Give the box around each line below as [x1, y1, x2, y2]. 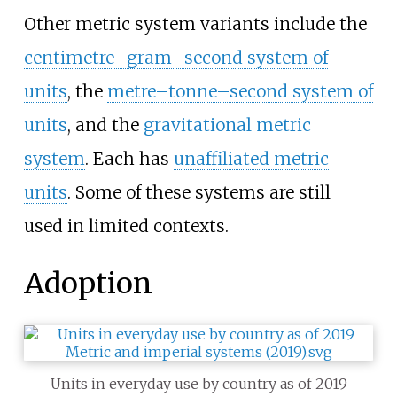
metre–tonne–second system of [106, 80, 373, 102]
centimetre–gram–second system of [23, 46, 328, 68]
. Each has [84, 147, 174, 169]
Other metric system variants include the [23, 12, 367, 35]
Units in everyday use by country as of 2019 [50, 375, 347, 393]
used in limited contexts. [23, 214, 229, 237]
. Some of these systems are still [66, 181, 331, 203]
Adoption [23, 266, 152, 302]
